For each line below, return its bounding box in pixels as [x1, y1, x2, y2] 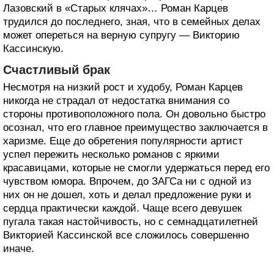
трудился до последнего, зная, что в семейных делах [3, 15, 261, 28]
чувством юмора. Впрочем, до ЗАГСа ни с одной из [3, 175, 251, 187]
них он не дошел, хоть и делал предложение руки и [3, 188, 251, 201]
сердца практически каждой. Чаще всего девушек [3, 202, 242, 214]
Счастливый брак [3, 62, 110, 76]
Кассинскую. [3, 42, 64, 54]
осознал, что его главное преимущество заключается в [3, 121, 268, 133]
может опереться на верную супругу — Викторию [3, 29, 240, 41]
